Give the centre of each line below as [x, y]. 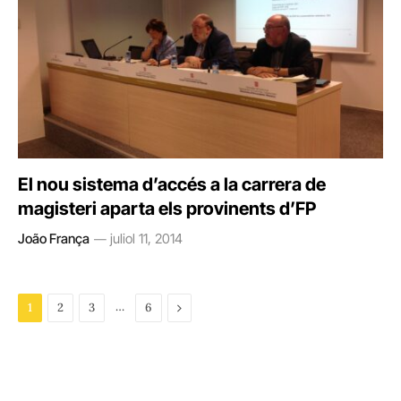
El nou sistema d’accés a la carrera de [172, 184]
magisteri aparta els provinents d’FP [167, 209]
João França [54, 239]
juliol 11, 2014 [146, 239]
